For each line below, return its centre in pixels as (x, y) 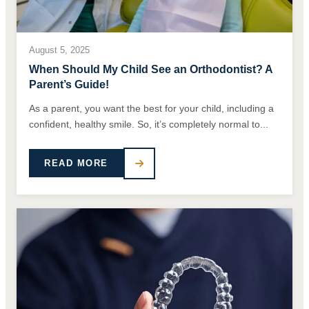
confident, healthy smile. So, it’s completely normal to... (149, 124)
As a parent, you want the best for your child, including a (151, 108)
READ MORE (76, 163)
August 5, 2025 (59, 50)
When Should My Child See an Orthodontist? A (151, 69)
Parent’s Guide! (69, 84)
